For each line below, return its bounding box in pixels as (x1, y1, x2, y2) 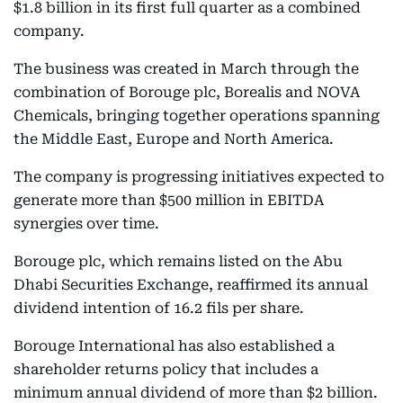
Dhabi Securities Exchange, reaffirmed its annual (13, 276, 368, 293)
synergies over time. (13, 215, 159, 232)
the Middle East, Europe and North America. (13, 130, 334, 148)
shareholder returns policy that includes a (13, 361, 318, 378)
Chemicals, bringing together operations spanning (13, 107, 380, 124)
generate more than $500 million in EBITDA (13, 192, 324, 209)
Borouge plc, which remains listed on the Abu (13, 253, 343, 270)
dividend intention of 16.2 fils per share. (13, 300, 304, 317)
